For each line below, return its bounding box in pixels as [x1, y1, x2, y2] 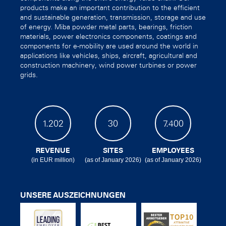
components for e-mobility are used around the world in [20, 42, 198, 50]
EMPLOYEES [152, 147, 194, 155]
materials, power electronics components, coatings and [20, 33, 197, 40]
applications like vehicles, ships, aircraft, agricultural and [20, 52, 197, 60]
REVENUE [36, 147, 70, 155]
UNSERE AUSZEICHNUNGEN [20, 192, 126, 200]
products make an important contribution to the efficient [20, 4, 200, 12]
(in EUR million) [31, 156, 75, 164]
